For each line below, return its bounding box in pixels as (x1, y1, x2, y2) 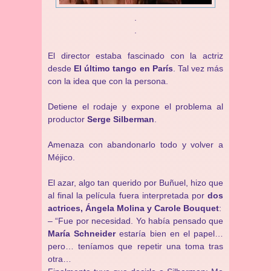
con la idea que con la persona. (48, 76, 168, 86)
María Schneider (48, 229, 116, 238)
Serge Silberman (87, 114, 154, 124)
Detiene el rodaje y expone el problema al (48, 102, 223, 111)
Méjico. (48, 152, 75, 162)
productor (48, 114, 87, 124)
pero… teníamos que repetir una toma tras (48, 241, 223, 251)
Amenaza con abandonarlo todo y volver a (48, 140, 223, 149)
